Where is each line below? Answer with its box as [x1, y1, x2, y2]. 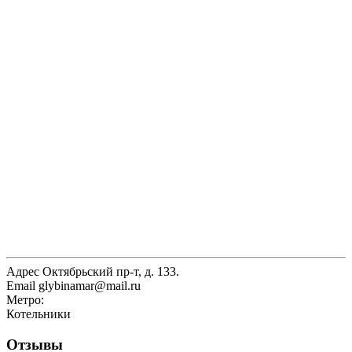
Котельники [6, 307, 71, 321]
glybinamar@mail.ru [35, 279, 141, 293]
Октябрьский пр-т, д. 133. [39, 265, 179, 279]
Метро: [6, 293, 44, 307]
